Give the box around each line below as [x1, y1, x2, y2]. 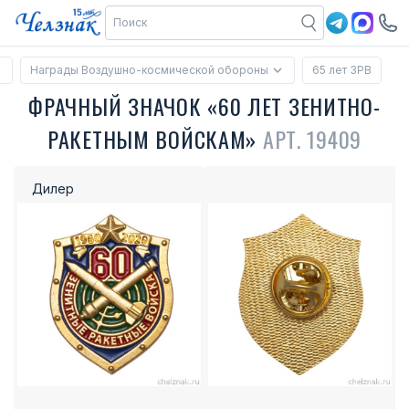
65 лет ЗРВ [312, 63, 372, 77]
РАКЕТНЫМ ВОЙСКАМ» [47, 122, 263, 155]
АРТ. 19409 [262, 122, 362, 155]
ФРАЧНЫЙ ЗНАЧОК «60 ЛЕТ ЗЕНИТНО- [28, 89, 381, 122]
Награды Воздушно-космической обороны [30, 63, 268, 77]
